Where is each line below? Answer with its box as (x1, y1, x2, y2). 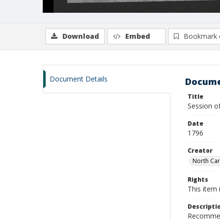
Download (62, 31, 99, 41)
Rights (188, 175, 208, 184)
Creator (188, 146, 213, 155)
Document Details (50, 74, 108, 83)
